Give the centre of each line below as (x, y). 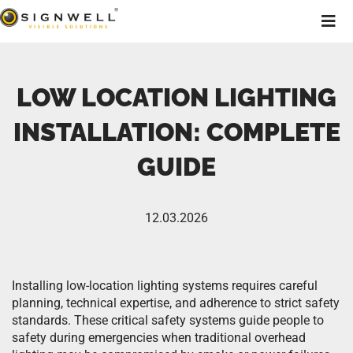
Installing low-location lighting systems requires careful (165, 286)
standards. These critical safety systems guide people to (168, 320)
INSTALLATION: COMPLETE (176, 132)
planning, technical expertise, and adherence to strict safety (176, 303)
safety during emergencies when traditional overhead (159, 338)
